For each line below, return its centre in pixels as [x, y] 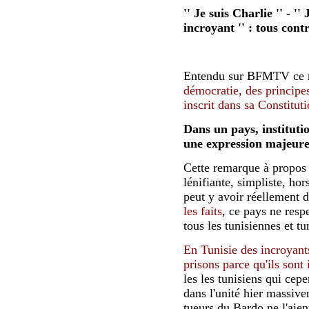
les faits [203, 211]
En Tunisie [210, 250]
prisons [201, 265]
